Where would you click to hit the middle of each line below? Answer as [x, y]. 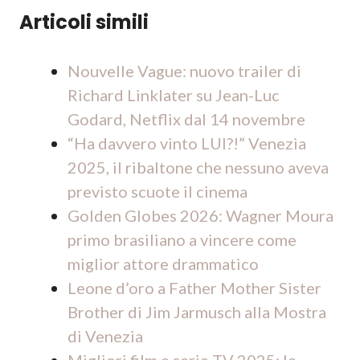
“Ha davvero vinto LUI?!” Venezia [187, 143]
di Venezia [105, 336]
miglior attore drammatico [163, 264]
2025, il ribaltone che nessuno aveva [198, 167]
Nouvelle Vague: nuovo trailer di [184, 71]
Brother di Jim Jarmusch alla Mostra [197, 312]
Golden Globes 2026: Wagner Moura [200, 215]
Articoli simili [84, 22]
